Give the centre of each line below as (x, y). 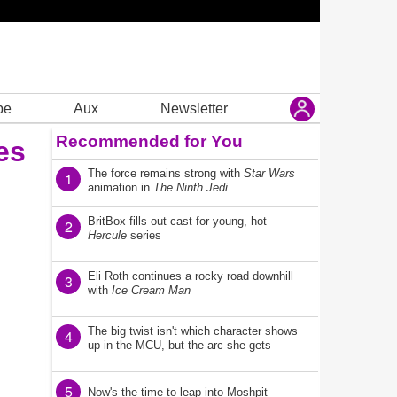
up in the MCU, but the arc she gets (179, 345)
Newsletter (194, 108)
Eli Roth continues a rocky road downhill (191, 276)
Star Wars (269, 173)
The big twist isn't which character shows (193, 331)
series (144, 235)
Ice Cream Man (151, 290)
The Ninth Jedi (191, 187)
